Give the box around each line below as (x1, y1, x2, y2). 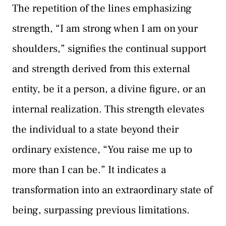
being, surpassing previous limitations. (12, 203, 190, 217)
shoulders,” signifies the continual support (12, 42, 206, 55)
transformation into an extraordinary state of (12, 183, 212, 197)
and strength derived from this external (12, 62, 190, 76)
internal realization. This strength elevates (12, 102, 204, 116)
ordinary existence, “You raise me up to (12, 143, 192, 156)
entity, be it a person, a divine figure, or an (12, 82, 206, 96)
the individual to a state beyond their (12, 123, 179, 136)
